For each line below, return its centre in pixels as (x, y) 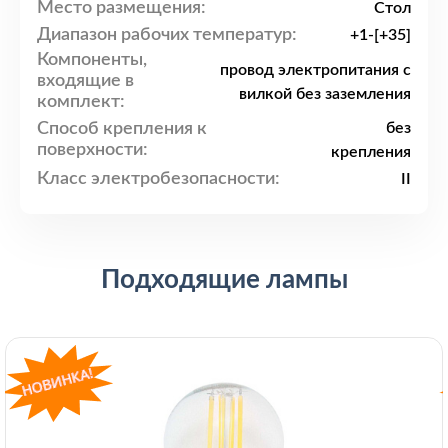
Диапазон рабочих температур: (167, 34)
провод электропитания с (315, 69)
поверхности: (92, 150)
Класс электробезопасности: (158, 178)
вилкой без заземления (325, 93)
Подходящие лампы (224, 280)
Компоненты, (92, 60)
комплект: (81, 102)
